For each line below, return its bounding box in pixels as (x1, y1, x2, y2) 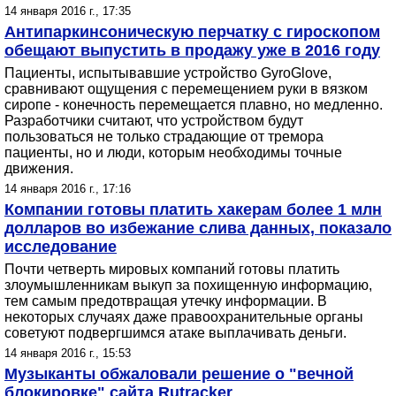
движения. (4, 161, 73, 176)
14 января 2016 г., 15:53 (4, 346, 131, 360)
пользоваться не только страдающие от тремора (4, 129, 324, 144)
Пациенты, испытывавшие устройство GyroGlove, (4, 65, 331, 80)
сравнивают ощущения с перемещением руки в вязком (4, 81, 368, 96)
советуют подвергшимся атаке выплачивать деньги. (4, 325, 346, 340)
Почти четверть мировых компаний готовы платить (4, 262, 339, 277)
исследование (4, 238, 117, 255)
